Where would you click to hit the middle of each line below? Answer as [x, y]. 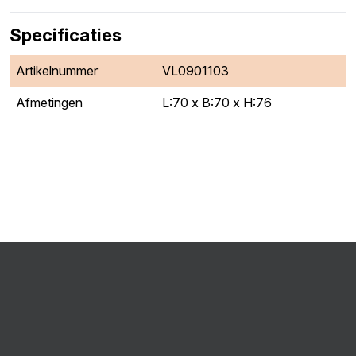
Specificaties [66, 35]
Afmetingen [49, 103]
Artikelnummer [57, 71]
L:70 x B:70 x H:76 [217, 103]
